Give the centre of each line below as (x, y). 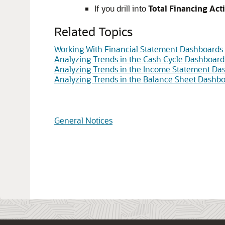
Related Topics (93, 31)
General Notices (83, 120)
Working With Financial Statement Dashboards (139, 49)
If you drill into (121, 8)
